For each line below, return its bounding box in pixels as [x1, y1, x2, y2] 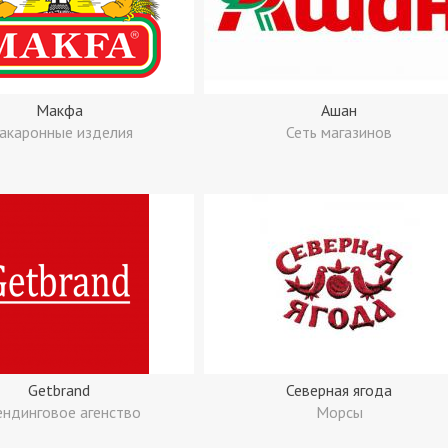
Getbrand [28, 380, 90, 400]
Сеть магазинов [286, 122, 392, 142]
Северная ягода [286, 380, 392, 400]
